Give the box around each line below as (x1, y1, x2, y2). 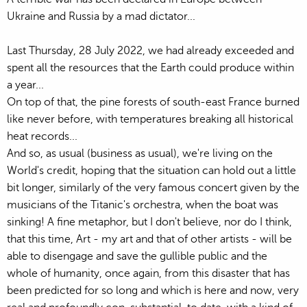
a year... (7, 78, 47, 91)
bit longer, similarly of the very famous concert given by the (7, 181, 299, 194)
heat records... (7, 130, 80, 143)
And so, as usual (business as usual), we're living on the (7, 147, 273, 160)
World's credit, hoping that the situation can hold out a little (7, 164, 296, 177)
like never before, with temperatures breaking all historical (7, 112, 293, 125)
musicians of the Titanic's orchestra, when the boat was (7, 198, 278, 211)
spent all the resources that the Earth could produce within (7, 61, 294, 74)
